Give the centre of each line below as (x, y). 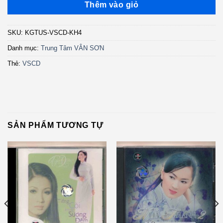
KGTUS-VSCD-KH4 (53, 33)
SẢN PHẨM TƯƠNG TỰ (56, 125)
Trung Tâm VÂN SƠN (72, 48)
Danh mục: (24, 48)
